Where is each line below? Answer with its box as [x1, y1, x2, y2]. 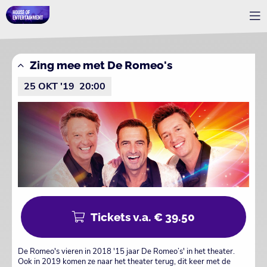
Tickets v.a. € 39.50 [91, 210, 195, 223]
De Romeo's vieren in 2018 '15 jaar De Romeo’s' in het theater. [18, 246, 235, 257]
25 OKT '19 [24, 80, 74, 93]
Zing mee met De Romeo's [29, 58, 172, 72]
